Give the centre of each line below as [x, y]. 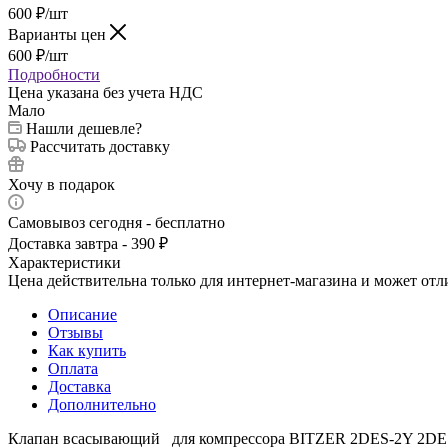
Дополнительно [102, 404]
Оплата [73, 368]
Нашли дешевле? [84, 128]
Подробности [54, 74]
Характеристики [64, 262]
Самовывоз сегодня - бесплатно [116, 222]
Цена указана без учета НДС [105, 92]
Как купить [87, 350]
